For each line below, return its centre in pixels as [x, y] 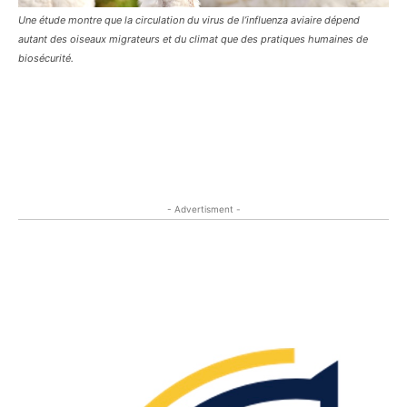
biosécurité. [46, 58]
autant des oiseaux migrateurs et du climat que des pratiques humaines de [193, 39]
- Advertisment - [203, 208]
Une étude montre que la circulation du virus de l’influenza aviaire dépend [189, 20]
